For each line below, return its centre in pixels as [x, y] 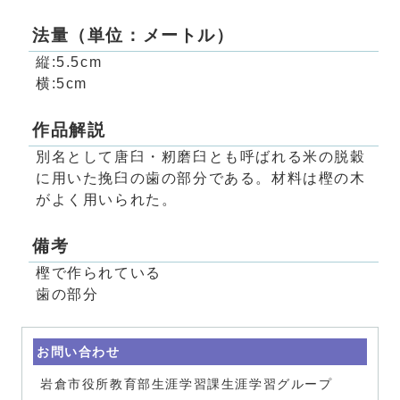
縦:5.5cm [69, 62]
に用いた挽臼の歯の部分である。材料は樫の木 [201, 179]
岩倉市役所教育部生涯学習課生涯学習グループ [187, 385]
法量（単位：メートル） [133, 36]
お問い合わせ [79, 353]
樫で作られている [99, 273]
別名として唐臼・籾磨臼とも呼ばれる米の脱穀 [201, 157]
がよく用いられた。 [107, 200]
